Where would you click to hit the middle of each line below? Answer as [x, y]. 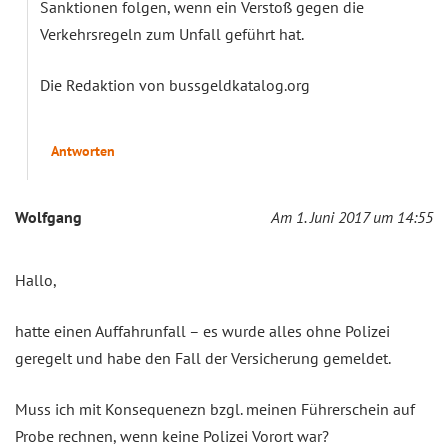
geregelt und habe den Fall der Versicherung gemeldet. [203, 357]
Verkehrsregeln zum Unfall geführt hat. [172, 33]
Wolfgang [48, 216]
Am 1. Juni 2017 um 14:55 [352, 216]
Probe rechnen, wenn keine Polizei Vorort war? [172, 435]
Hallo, [36, 279]
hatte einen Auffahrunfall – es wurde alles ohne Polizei [202, 330]
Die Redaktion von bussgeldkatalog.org [175, 84]
